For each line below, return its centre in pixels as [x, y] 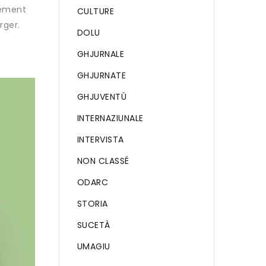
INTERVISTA [100, 140]
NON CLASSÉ [103, 161]
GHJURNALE [100, 54]
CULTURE [95, 11]
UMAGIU [94, 246]
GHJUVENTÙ [102, 97]
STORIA [92, 204]
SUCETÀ [94, 225]
